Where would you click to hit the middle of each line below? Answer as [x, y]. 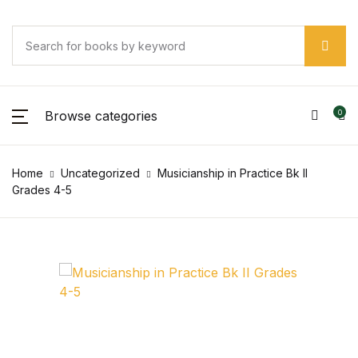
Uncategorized [100, 173]
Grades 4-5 [42, 190]
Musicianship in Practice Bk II [233, 173]
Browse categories [101, 115]
